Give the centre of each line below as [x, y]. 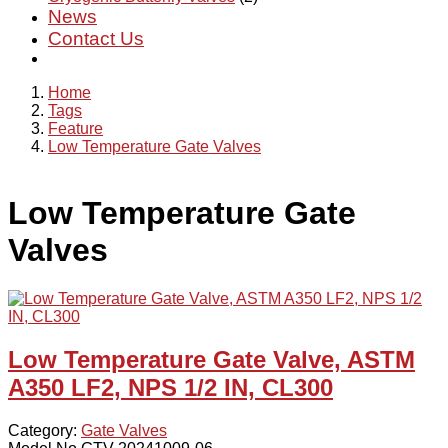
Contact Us [96, 38]
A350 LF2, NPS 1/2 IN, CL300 [170, 388]
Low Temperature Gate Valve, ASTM [211, 360]
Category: [44, 431]
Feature [75, 128]
